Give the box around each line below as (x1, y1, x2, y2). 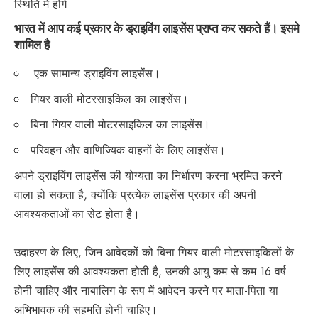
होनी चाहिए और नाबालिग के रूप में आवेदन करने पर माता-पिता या (14, 282, 278, 299)
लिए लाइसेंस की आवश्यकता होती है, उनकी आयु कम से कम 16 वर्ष (14, 263, 286, 280)
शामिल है (14, 36, 50, 52)
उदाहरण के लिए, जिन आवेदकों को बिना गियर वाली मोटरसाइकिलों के (14, 243, 294, 261)
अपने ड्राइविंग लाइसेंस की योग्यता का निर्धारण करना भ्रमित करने (14, 167, 282, 184)
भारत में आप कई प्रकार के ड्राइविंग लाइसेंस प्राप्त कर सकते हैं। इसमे (14, 20, 299, 35)
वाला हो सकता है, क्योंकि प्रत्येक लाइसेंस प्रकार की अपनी (14, 186, 256, 203)
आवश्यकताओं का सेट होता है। (14, 205, 140, 222)
